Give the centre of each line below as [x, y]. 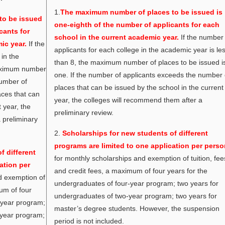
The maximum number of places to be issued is [142, 12]
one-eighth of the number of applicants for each [137, 25]
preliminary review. [84, 113]
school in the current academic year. [117, 37]
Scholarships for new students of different [135, 133]
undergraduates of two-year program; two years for [136, 196]
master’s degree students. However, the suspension [137, 208]
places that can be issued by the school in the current [139, 87]
